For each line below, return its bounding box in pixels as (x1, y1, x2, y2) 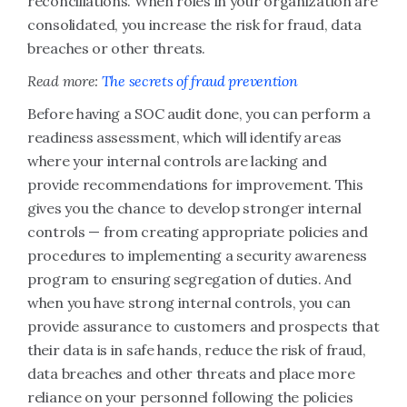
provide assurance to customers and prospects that (27, 317, 380, 335)
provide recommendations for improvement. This (27, 175, 363, 194)
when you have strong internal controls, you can (27, 293, 351, 312)
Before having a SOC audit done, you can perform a (27, 104, 371, 123)
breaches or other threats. (27, 39, 206, 57)
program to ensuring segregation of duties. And (27, 270, 352, 288)
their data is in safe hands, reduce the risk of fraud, (27, 341, 366, 359)
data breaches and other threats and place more (27, 364, 355, 382)
